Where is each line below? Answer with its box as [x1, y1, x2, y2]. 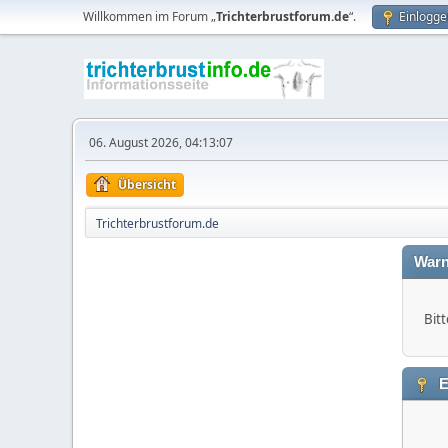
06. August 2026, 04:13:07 [89, 134, 233, 151]
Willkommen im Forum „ [83, 8, 216, 25]
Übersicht [118, 176, 176, 193]
